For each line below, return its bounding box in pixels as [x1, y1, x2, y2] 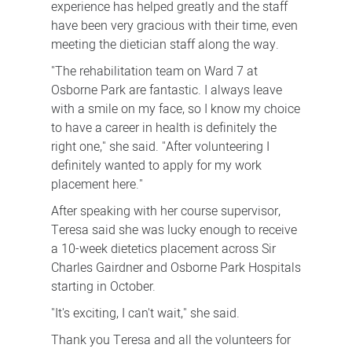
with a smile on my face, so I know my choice [50, 100, 300, 119]
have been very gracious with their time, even [50, 16, 298, 36]
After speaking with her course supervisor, [50, 202, 280, 222]
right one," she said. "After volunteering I [50, 137, 269, 157]
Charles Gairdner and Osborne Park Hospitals [50, 258, 301, 278]
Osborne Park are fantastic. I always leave [50, 81, 282, 101]
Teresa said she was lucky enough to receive [50, 221, 297, 240]
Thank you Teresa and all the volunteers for [50, 331, 291, 350]
